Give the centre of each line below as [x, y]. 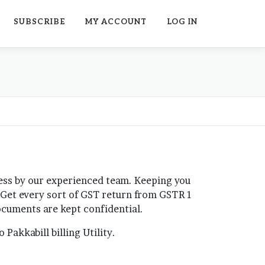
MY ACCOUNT [116, 22]
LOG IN [182, 22]
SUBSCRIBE [39, 22]
